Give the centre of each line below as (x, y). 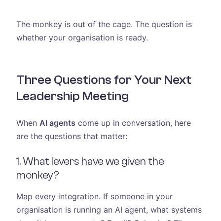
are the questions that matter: (72, 136)
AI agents (57, 123)
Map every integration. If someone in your (94, 196)
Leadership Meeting (72, 96)
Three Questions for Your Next (104, 80)
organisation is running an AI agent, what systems (109, 209)
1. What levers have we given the (90, 161)
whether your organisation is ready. (82, 37)
